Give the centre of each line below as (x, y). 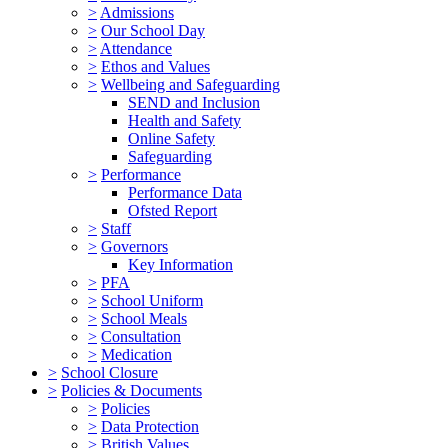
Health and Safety (184, 120)
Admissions (137, 12)
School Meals (144, 318)
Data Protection (150, 426)
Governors (134, 246)
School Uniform (152, 300)
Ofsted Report (172, 210)
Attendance (136, 48)
